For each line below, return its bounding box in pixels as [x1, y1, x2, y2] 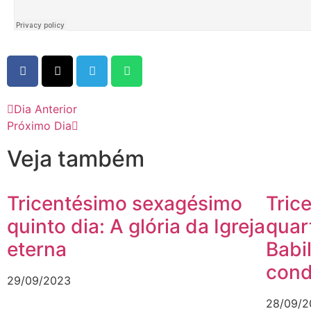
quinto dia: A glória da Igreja [7, 215, 265, 239]
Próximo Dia [7, 119, 72, 133]
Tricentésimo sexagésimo [7, 192, 242, 216]
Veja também [7, 145, 144, 173]
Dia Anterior [14, 102, 77, 117]
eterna [7, 237, 67, 262]
